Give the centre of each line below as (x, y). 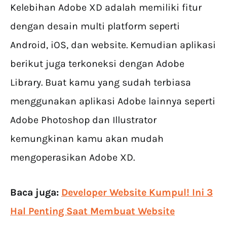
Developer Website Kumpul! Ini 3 (137, 193)
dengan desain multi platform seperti (95, 26)
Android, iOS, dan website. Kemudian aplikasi (113, 45)
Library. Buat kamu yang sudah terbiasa (101, 83)
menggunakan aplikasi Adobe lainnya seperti (113, 101)
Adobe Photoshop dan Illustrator (83, 120)
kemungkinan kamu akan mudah (87, 139)
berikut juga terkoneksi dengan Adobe (97, 64)
